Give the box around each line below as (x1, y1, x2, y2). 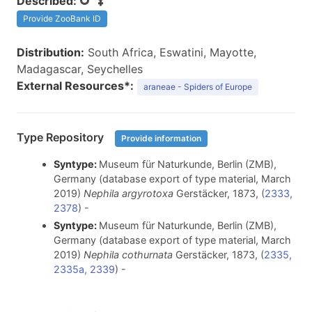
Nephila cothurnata (83, 248, 173, 260)
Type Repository (17, 130, 107, 145)
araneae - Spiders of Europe (143, 81, 252, 92)
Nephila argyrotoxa (83, 187, 173, 200)
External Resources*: (17, 79, 134, 93)
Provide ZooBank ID (23, 13, 101, 24)
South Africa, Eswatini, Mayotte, (84, 45, 256, 59)
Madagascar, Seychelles (17, 62, 143, 76)
